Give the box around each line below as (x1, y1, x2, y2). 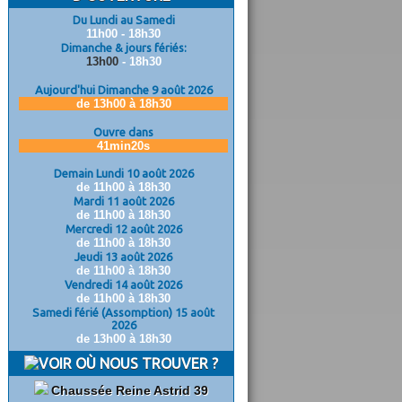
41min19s (97, 139, 150, 153)
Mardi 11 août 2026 (73, 195, 174, 207)
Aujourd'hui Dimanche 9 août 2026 (34, 83, 213, 96)
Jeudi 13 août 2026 (74, 250, 172, 263)
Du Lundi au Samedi (72, 13, 175, 26)
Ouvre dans (93, 126, 153, 138)
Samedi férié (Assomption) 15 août (32, 306, 214, 319)
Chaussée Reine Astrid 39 (51, 383, 208, 398)
